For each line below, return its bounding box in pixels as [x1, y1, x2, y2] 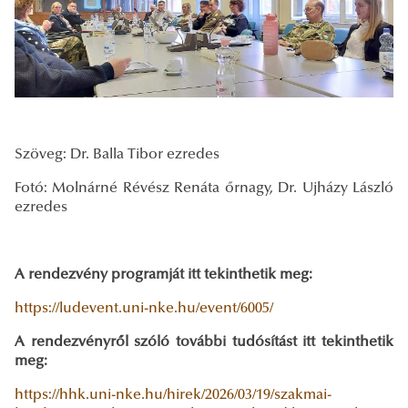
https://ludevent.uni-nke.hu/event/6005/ [15, 301, 273, 316]
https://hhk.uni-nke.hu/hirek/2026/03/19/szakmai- [15, 387, 331, 403]
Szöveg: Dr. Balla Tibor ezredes [15, 147, 219, 162]
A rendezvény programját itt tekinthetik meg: [15, 267, 312, 282]
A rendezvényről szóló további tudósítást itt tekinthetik [15, 334, 393, 350]
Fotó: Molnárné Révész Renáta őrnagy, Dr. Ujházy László [15, 180, 393, 196]
